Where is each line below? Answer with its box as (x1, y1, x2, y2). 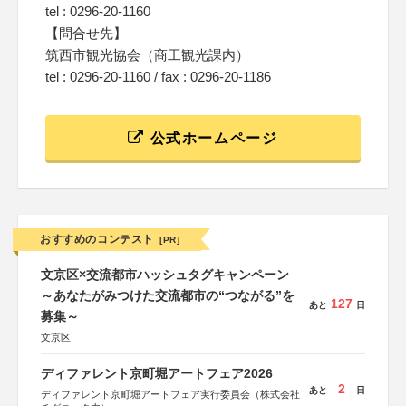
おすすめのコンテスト (40, 233, 154, 246)
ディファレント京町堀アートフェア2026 (41, 366, 273, 381)
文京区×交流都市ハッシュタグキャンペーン (41, 267, 289, 282)
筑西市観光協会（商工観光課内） (45, 47, 249, 63)
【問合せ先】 (45, 25, 127, 41)
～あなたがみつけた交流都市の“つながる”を (41, 288, 295, 303)
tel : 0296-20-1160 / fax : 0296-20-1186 (45, 69, 271, 84)
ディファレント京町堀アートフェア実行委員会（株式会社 (41, 389, 300, 400)
